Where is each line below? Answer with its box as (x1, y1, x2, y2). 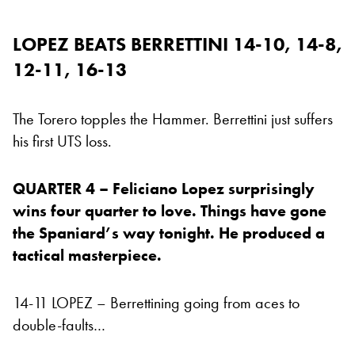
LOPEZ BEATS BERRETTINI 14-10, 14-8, (13, 32, 342, 57)
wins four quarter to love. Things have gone (13, 200, 326, 222)
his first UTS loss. (13, 131, 112, 152)
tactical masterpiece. (13, 245, 166, 266)
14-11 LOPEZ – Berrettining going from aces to (13, 292, 300, 314)
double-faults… (13, 315, 105, 336)
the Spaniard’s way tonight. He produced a (13, 223, 325, 244)
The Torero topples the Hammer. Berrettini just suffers (13, 109, 333, 130)
